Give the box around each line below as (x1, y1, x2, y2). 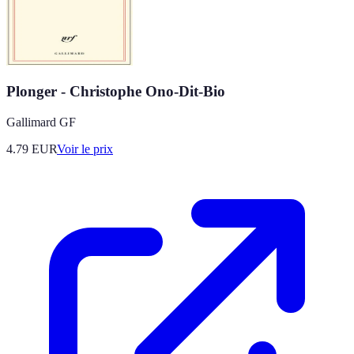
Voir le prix (57, 142, 113, 156)
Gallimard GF (6, 115, 76, 130)
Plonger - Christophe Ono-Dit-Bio (6, 83, 225, 100)
